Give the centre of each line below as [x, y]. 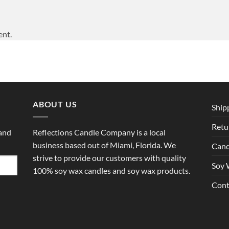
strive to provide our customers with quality [109, 157]
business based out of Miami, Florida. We [104, 145]
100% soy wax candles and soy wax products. [111, 170]
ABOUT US [55, 104]
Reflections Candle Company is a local [99, 132]
